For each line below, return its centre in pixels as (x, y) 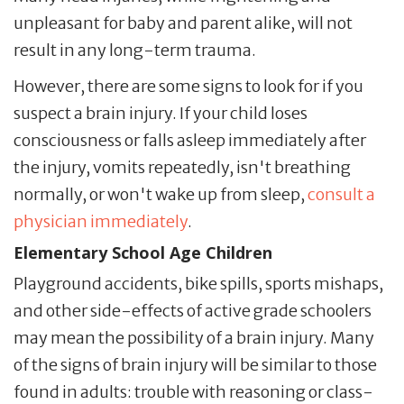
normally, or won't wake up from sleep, (161, 194)
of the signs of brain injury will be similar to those (195, 364)
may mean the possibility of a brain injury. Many (194, 337)
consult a (341, 194)
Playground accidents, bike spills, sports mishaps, (198, 283)
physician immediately (101, 221)
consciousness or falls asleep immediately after (190, 140)
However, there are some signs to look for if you (188, 86)
